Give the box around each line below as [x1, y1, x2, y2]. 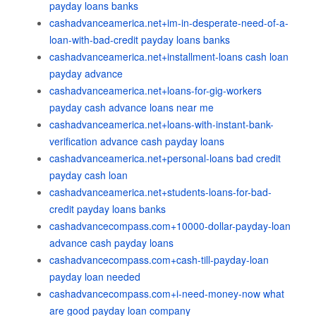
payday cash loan [49, 168, 128, 182]
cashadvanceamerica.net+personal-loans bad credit [49, 151, 281, 165]
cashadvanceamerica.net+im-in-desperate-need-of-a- [49, 16, 288, 30]
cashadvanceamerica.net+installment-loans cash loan [49, 49, 288, 63]
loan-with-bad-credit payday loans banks [49, 32, 230, 47]
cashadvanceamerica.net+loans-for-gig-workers [49, 83, 262, 97]
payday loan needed [49, 269, 140, 284]
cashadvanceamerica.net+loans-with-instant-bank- [49, 117, 274, 131]
